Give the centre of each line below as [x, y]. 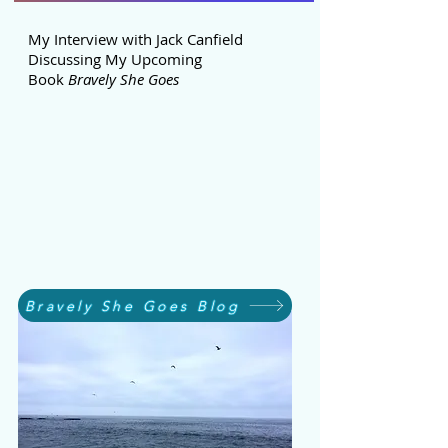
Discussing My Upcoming [115, 59]
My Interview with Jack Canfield [135, 39]
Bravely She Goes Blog [132, 305]
